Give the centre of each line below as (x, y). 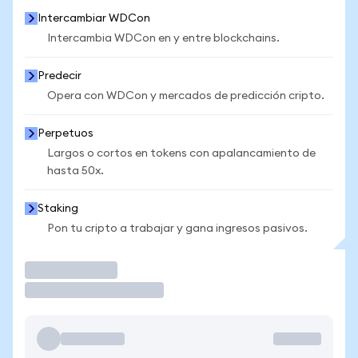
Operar (51, 270)
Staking (58, 209)
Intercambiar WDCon (94, 18)
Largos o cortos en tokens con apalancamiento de (181, 153)
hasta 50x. (76, 171)
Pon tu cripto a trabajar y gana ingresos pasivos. (177, 229)
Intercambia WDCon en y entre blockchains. (163, 38)
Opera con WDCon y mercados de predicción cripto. (186, 96)
